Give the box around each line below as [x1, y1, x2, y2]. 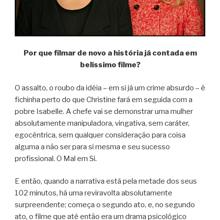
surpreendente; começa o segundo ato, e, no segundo [15, 200, 195, 210]
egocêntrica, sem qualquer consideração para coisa [15, 130, 186, 139]
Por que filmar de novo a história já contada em [23, 49, 197, 58]
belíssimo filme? [80, 60, 140, 70]
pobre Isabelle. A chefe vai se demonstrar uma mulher [15, 107, 193, 116]
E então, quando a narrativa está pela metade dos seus [15, 177, 197, 186]
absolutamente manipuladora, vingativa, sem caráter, [15, 118, 190, 128]
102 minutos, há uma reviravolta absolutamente [15, 189, 172, 198]
